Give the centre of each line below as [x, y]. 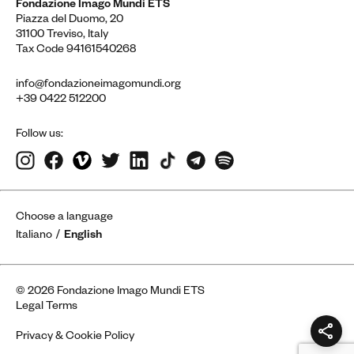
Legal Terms [47, 308]
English [83, 237]
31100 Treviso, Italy [62, 36]
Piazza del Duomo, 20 [70, 21]
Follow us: [40, 136]
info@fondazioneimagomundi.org [98, 86]
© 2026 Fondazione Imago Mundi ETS [110, 293]
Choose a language [64, 218]
